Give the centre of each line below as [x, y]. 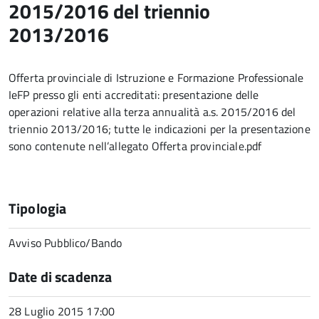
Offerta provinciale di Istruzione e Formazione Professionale [156, 78]
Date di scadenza [61, 277]
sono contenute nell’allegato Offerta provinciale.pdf [135, 146]
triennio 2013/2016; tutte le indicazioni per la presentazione [159, 129]
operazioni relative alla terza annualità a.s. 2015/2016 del [152, 112]
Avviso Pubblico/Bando [66, 243]
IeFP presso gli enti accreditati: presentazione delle [134, 95]
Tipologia [38, 208]
